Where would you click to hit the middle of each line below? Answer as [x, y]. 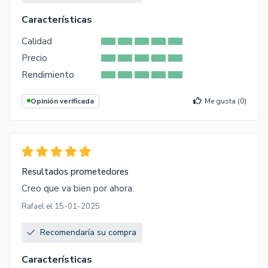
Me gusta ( [222, 101]
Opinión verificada [62, 101]
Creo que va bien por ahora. [78, 188]
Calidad [37, 41]
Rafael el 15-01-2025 [61, 206]
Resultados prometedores [75, 171]
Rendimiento [48, 74]
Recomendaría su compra [88, 232]
